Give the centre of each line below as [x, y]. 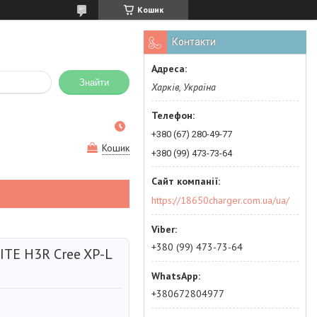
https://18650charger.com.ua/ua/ [220, 200]
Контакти [194, 42]
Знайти [94, 83]
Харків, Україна [184, 87]
